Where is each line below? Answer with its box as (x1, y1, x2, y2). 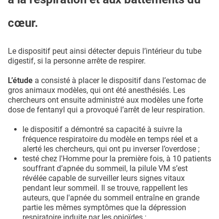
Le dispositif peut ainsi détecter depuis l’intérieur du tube (8, 46, 201, 56)
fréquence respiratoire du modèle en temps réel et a (22, 134, 198, 144)
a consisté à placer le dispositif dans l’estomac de (33, 75, 206, 85)
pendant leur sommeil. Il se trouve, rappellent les (22, 183, 188, 193)
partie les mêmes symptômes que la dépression (22, 202, 186, 212)
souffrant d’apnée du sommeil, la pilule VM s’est (22, 163, 188, 173)
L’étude (8, 75, 33, 85)
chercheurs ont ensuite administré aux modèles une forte (8, 95, 203, 105)
